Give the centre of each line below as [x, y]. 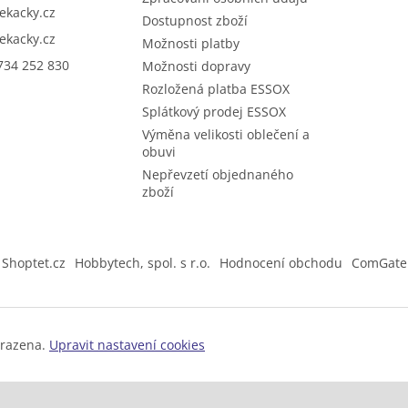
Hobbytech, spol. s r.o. [142, 263]
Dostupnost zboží [194, 21]
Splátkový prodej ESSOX [214, 112]
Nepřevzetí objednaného [217, 175]
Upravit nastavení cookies [127, 345]
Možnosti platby [190, 44]
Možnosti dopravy [196, 66]
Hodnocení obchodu [280, 263]
